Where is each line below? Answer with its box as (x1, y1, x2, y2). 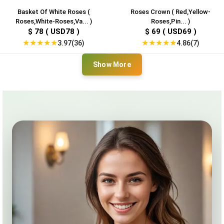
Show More (93, 60, 131, 68)
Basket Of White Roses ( (17, 8, 90, 16)
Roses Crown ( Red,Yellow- (130, 8, 210, 16)
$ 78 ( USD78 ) (27, 27, 79, 36)
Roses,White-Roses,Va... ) (15, 17, 92, 25)
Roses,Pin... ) (151, 17, 190, 25)
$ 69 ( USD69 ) (144, 27, 196, 36)
